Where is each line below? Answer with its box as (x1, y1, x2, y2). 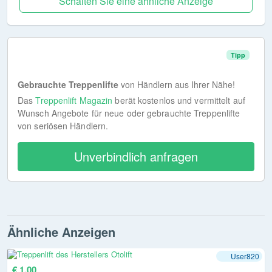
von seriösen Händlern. (18, 120, 109, 132)
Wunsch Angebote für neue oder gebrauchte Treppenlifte (18, 107, 240, 120)
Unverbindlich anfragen (74, 148, 198, 166)
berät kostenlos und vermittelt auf (112, 94, 245, 107)
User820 (231, 251, 259, 262)
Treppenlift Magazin (35, 94, 113, 107)
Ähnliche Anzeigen (7, 223, 115, 241)
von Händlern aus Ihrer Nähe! (118, 78, 235, 91)
